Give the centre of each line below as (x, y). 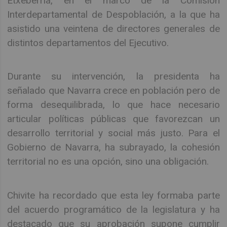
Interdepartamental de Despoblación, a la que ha (113, 14)
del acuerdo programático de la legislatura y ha (113, 209)
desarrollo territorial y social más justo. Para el (113, 133)
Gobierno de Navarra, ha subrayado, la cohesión (113, 147)
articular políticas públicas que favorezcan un (113, 119)
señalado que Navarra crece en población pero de (113, 91)
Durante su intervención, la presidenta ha (113, 77)
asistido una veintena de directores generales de (113, 28)
